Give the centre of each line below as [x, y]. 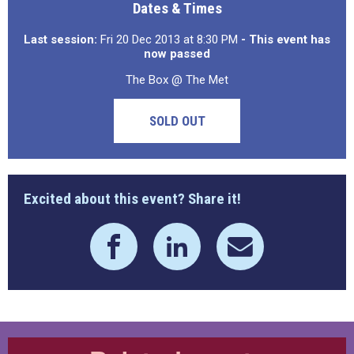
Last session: [60, 40]
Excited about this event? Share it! [132, 199]
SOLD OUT [177, 121]
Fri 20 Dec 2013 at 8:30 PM [169, 40]
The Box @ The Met [177, 80]
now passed [177, 54]
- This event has [286, 40]
